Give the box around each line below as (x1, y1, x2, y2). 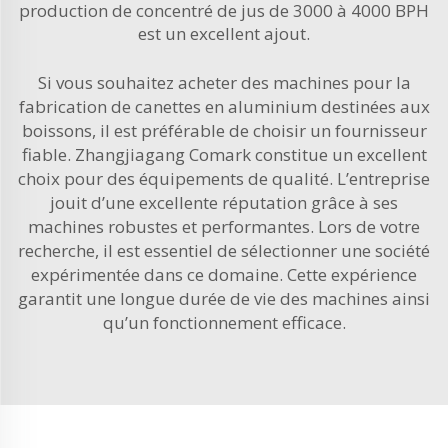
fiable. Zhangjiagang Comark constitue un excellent (21, 143, 427, 166)
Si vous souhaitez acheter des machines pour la (37, 71, 411, 94)
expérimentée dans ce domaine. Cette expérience (31, 263, 417, 286)
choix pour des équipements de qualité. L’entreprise (18, 167, 430, 190)
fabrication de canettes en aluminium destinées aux (18, 95, 430, 118)
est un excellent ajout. (138, 22, 310, 45)
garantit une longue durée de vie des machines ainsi (18, 287, 430, 310)
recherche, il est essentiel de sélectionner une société (18, 239, 430, 262)
